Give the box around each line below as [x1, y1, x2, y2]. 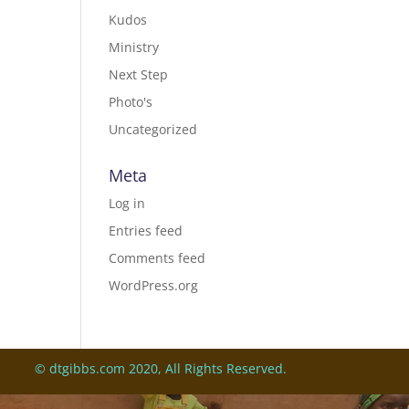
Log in [109, 194, 146, 212]
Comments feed [109, 249, 206, 267]
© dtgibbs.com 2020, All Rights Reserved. [34, 360, 287, 377]
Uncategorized [109, 121, 198, 138]
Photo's [109, 93, 153, 110]
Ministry [109, 38, 160, 56]
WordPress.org [109, 277, 199, 294]
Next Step [109, 66, 169, 83]
